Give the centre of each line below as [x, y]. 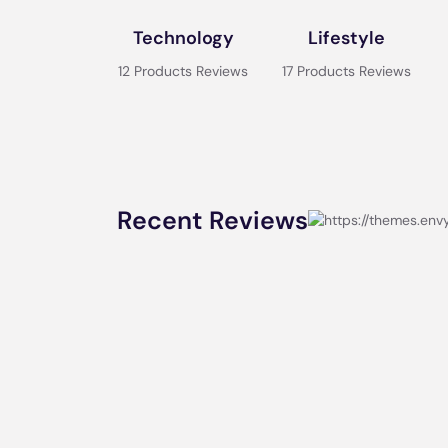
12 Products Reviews [183, 71]
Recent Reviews [212, 220]
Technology [183, 38]
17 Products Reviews [346, 71]
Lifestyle [346, 38]
